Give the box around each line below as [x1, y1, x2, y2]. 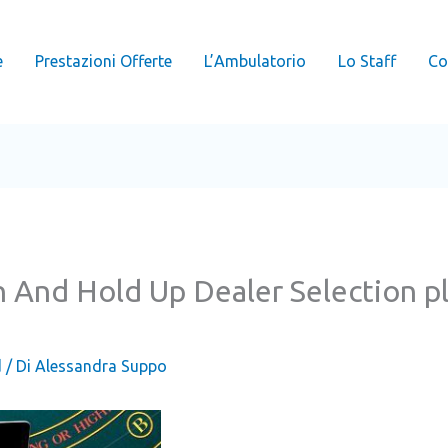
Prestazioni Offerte [35, 52, 172, 71]
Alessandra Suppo [34, 357, 167, 376]
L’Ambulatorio [204, 52, 306, 71]
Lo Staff [338, 52, 396, 71]
